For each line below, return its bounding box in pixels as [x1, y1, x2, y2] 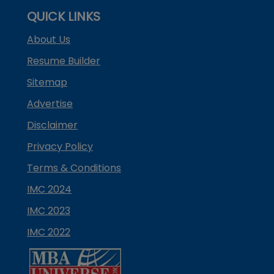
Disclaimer [27, 118, 78, 133]
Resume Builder [27, 54, 100, 68]
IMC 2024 [27, 182, 72, 197]
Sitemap [27, 75, 67, 90]
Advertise [27, 97, 73, 111]
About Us [27, 32, 70, 47]
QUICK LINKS [27, 8, 100, 26]
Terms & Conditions [27, 161, 121, 176]
